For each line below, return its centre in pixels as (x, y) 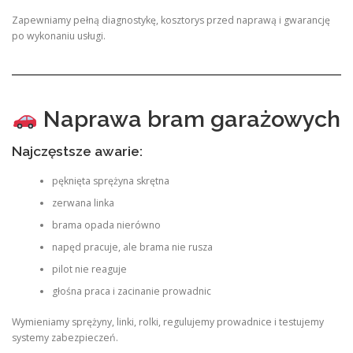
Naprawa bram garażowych (189, 119)
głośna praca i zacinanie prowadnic (131, 292)
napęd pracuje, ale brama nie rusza (132, 247)
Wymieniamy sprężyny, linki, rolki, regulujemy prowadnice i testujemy (168, 321)
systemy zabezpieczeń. (65, 337)
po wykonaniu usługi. (59, 36)
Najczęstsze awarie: (77, 151)
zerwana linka (83, 203)
